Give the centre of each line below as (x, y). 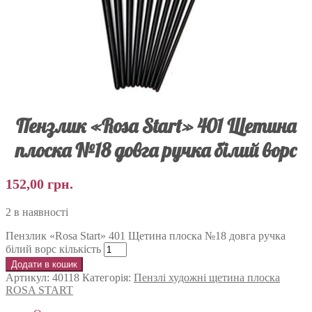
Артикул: (29, 277)
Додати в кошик (44, 264)
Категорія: (108, 277)
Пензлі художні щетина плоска (207, 277)
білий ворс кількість (53, 249)
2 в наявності (37, 212)
